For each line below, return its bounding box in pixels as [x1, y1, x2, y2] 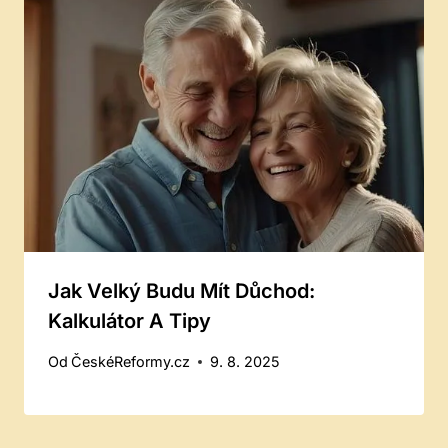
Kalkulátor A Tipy [48, 308, 211, 333]
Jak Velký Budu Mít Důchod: [48, 278, 315, 303]
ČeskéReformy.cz [71, 353, 191, 371]
